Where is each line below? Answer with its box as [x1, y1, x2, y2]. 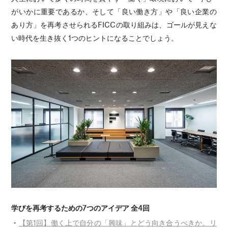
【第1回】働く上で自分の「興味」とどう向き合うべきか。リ [18, 217, 217, 227]
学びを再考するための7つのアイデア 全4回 [11, 203, 150, 212]
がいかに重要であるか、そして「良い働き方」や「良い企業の [11, 6, 217, 16]
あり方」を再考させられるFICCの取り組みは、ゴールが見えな [11, 19, 217, 29]
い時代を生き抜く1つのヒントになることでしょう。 [11, 33, 179, 42]
